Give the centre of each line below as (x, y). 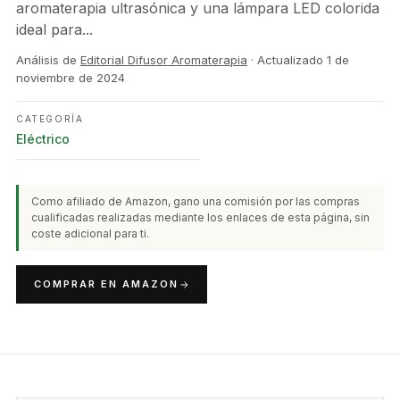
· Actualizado (287, 60)
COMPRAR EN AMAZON (106, 284)
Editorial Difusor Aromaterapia (164, 60)
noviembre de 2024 (71, 78)
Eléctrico (43, 139)
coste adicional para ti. (90, 233)
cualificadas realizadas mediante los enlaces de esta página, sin (200, 217)
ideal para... (54, 29)
